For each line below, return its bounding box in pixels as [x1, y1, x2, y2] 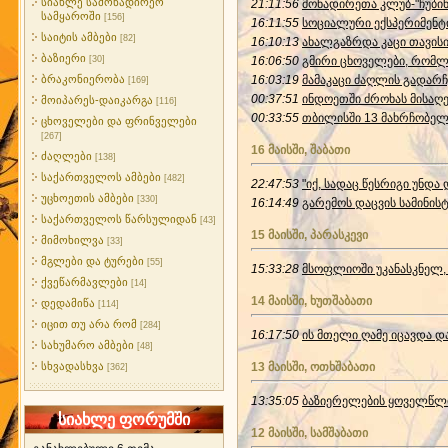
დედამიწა [41, 297, 95, 309]
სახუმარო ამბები [41, 339, 134, 351]
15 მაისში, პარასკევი [251, 228, 368, 242]
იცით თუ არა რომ [41, 318, 137, 330]
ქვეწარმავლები [41, 276, 128, 288]
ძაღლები [41, 150, 92, 162]
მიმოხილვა [41, 234, 104, 246]
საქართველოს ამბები [41, 171, 161, 183]
